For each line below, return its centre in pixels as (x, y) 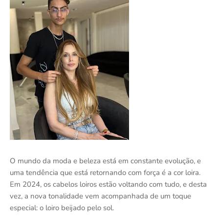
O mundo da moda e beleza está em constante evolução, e (105, 161)
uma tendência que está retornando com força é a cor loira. (105, 172)
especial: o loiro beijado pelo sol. (62, 208)
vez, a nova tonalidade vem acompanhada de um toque (100, 196)
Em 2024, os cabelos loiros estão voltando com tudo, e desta (108, 184)
